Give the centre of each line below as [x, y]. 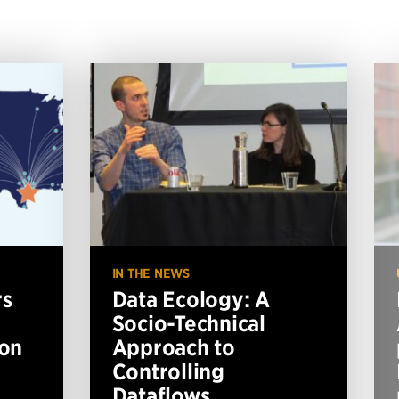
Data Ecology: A [191, 299]
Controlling [168, 371]
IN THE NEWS [151, 273]
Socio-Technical [188, 323]
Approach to [173, 347]
